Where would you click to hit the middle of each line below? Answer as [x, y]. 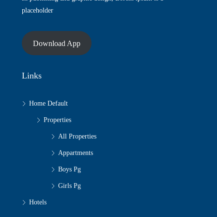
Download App [56, 43]
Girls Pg [70, 186]
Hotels [38, 202]
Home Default [48, 104]
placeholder [38, 11]
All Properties [77, 137]
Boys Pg [70, 170]
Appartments [76, 153]
